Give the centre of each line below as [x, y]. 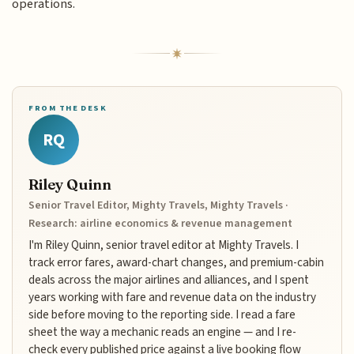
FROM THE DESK [68, 108]
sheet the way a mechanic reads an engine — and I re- [163, 331]
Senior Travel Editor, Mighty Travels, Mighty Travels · [159, 205]
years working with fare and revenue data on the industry [173, 297]
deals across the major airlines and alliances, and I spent [169, 279]
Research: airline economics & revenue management [161, 223]
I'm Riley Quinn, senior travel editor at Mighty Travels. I [164, 245]
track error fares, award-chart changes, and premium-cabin [177, 262]
